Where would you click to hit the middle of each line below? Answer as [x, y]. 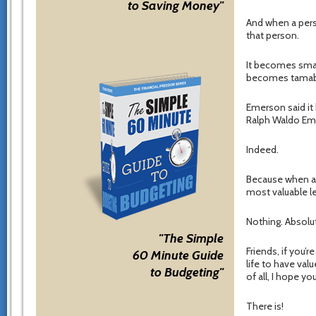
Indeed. [262, 150]
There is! [265, 306]
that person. [273, 36]
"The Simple [191, 238]
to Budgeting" [187, 272]
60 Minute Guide [178, 255]
